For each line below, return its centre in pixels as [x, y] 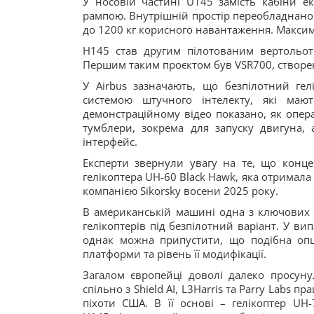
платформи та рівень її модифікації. [176, 254]
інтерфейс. [110, 142]
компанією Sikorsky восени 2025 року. [180, 191]
